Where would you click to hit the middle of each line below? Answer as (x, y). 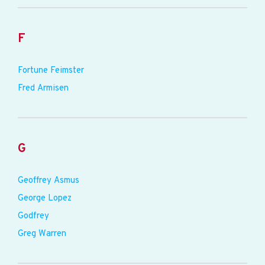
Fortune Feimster (51, 71)
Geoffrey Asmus (49, 181)
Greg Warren (42, 234)
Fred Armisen (43, 88)
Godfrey (33, 216)
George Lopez (45, 198)
